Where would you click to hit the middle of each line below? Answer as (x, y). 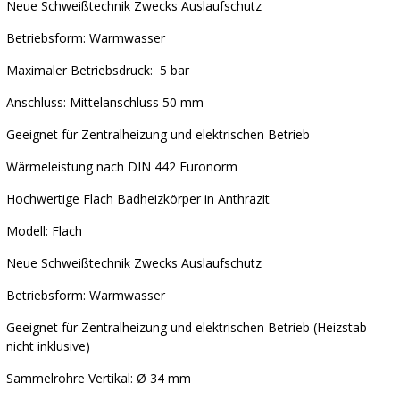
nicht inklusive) (48, 346)
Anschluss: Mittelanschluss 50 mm (105, 102)
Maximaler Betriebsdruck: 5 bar (98, 70)
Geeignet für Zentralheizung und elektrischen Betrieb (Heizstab (187, 327)
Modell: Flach (44, 230)
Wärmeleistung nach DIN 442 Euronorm (122, 166)
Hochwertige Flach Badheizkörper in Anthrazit (138, 198)
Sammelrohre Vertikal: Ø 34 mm (99, 378)
